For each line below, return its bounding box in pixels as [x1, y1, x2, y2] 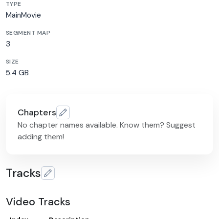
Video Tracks [6, 195, 70, 209]
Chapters [18, 107, 56, 118]
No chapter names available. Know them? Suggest [18, 120, 196, 131]
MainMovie [6, 10, 41, 20]
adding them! [18, 131, 64, 142]
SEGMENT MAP [6, 28, 51, 37]
